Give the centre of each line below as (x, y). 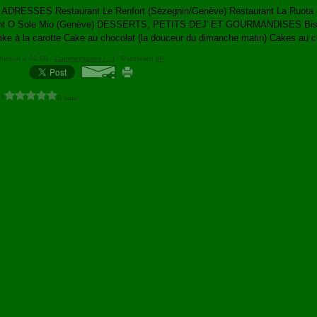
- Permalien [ (137, 58)
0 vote (68, 98)
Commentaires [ (80, 58)
